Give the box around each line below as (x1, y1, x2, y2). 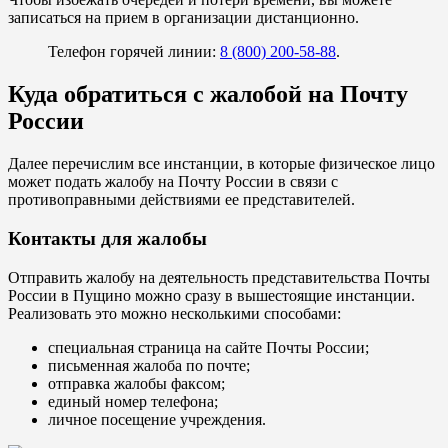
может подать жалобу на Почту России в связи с (8, 173, 338, 191)
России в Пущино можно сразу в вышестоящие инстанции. (8, 286, 415, 304)
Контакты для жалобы (8, 227, 207, 249)
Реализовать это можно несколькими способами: (8, 304, 341, 322)
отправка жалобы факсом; (48, 374, 225, 392)
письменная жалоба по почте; (48, 356, 250, 374)
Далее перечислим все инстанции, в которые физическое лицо (8, 155, 435, 173)
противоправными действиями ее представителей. (8, 191, 355, 209)
